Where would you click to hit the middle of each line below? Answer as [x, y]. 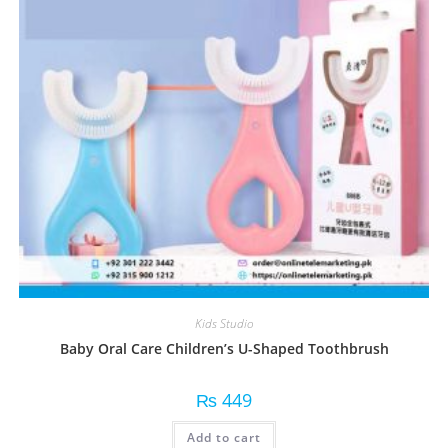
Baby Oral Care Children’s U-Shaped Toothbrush [224, 348]
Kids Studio [224, 323]
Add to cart [224, 437]
